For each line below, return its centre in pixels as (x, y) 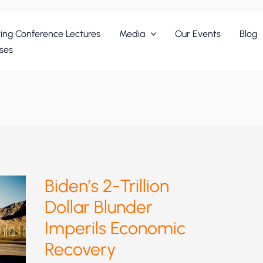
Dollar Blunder (99, 207)
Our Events (198, 33)
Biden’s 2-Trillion (107, 186)
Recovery (80, 249)
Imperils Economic (115, 228)
